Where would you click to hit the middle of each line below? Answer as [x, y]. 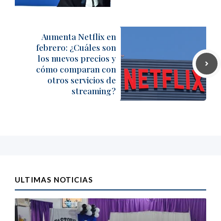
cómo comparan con [76, 69]
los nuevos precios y [77, 58]
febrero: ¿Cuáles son [76, 47]
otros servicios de [82, 80]
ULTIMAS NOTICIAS [54, 180]
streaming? [94, 91]
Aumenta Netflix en [79, 37]
